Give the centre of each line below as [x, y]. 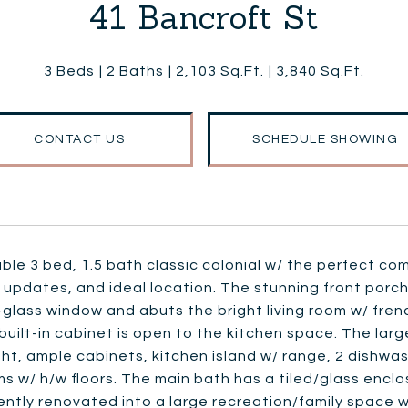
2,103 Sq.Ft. [220, 71]
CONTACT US [79, 139]
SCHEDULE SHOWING [325, 139]
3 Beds [69, 71]
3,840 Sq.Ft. [320, 71]
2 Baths [135, 71]
